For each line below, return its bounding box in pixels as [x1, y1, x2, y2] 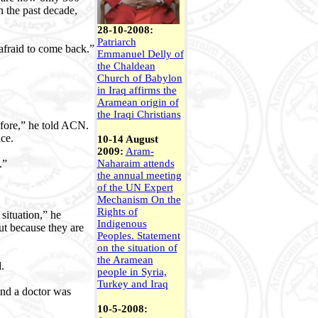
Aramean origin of [97, 97, 179, 108]
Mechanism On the [97, 194, 181, 205]
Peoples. [97, 230, 137, 241]
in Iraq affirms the [97, 84, 177, 96]
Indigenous [97, 218, 147, 229]
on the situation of [97, 242, 177, 253]
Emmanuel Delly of [97, 48, 184, 60]
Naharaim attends [97, 158, 175, 169]
